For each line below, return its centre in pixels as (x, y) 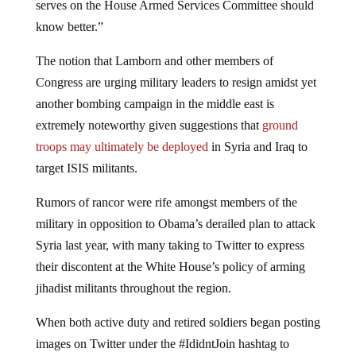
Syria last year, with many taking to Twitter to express (170, 232)
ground (280, 112)
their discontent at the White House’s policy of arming (170, 253)
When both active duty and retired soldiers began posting (178, 309)
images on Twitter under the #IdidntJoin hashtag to (162, 331)
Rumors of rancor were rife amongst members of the (166, 189)
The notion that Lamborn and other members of (154, 48)
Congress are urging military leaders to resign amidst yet (176, 69)
